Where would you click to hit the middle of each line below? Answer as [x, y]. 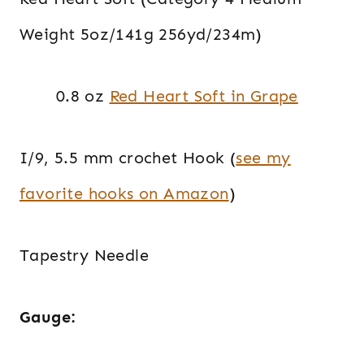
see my [263, 157]
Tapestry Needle [84, 255]
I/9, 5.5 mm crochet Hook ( [128, 157]
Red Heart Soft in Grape [204, 95]
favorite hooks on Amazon [124, 193]
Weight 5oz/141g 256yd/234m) [141, 34]
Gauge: [50, 316]
